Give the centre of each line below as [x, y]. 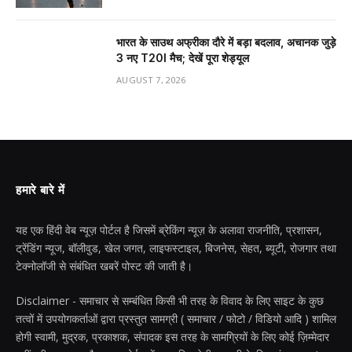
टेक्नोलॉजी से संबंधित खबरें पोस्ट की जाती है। [104, 266]
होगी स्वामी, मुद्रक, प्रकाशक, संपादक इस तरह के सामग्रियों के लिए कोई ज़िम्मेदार [172, 336]
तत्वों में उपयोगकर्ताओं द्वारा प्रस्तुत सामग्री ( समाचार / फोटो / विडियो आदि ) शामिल [176, 318]
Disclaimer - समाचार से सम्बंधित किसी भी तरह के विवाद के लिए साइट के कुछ [170, 300]
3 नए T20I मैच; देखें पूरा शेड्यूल [183, 57]
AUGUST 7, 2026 [151, 79]
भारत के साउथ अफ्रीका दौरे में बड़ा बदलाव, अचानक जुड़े [226, 42]
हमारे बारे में [40, 190]
